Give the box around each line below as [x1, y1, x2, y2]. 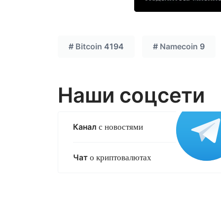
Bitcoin [75, 41, 102, 52]
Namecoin [160, 41, 198, 52]
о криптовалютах [88, 153, 151, 163]
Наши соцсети [58, 82, 205, 108]
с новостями [97, 122, 143, 132]
